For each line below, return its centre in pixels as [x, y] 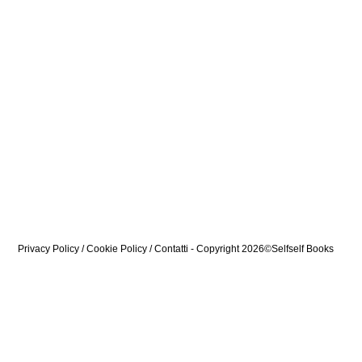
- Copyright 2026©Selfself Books [261, 249]
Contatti [171, 249]
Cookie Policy [117, 249]
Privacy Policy [48, 249]
